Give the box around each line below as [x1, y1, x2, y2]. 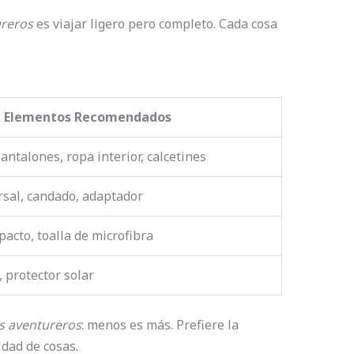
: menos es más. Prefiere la [81, 316, 239, 334]
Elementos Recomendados [3, 108, 171, 126]
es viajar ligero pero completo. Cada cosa [32, 14, 277, 32]
